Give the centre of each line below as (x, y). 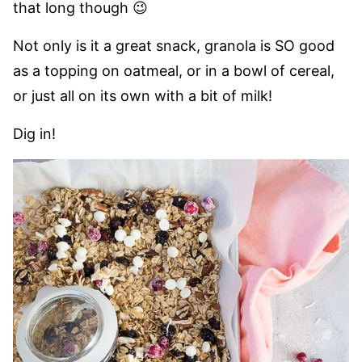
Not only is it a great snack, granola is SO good (174, 46)
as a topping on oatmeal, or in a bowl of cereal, (174, 71)
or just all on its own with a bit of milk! (143, 96)
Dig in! (34, 134)
